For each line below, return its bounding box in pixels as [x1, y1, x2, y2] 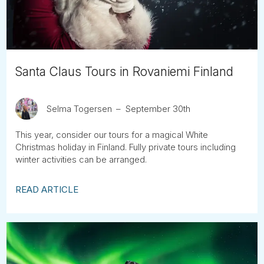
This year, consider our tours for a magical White [15, 129, 209, 140]
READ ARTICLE [15, 184, 79, 195]
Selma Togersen [46, 103, 112, 114]
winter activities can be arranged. [15, 154, 147, 165]
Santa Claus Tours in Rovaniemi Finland [15, 64, 234, 79]
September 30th [125, 103, 190, 114]
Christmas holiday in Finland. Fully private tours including [15, 141, 236, 153]
